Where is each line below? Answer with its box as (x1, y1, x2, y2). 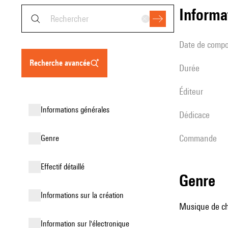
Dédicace (184, 109, 210, 120)
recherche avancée (34, 58, 90, 68)
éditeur (183, 86, 203, 97)
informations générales (43, 105, 109, 115)
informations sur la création (43, 190, 124, 200)
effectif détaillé (44, 162, 84, 172)
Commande (184, 133, 217, 144)
